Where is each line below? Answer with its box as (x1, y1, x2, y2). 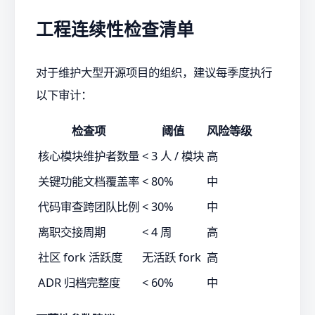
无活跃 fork (142, 249, 201, 266)
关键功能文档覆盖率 (38, 173, 139, 190)
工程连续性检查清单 (36, 18, 194, 41)
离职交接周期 (38, 224, 105, 240)
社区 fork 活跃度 (38, 249, 122, 266)
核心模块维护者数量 (38, 148, 139, 165)
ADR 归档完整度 (38, 274, 120, 291)
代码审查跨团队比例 (38, 198, 139, 215)
